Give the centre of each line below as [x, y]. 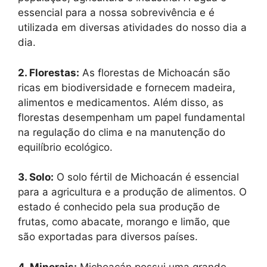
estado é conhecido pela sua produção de [119, 207]
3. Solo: [36, 177]
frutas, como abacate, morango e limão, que [124, 222]
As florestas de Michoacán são [155, 72]
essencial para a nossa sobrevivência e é [116, 13]
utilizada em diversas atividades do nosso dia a [132, 27]
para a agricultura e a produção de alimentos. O [132, 192]
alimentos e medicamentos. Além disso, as [121, 102]
